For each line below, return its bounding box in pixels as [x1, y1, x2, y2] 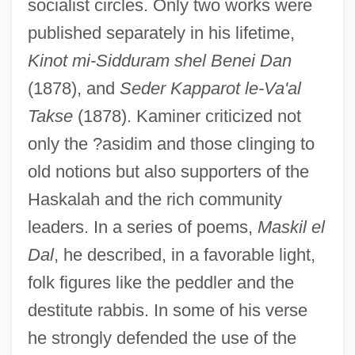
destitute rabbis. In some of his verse [27, 300, 307, 320]
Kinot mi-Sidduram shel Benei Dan [27, 50, 292, 71]
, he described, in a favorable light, [53, 244, 315, 265]
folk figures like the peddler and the [27, 272, 294, 292]
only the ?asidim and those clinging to [27, 133, 315, 154]
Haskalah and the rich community [27, 189, 282, 209]
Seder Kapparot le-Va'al [119, 78, 301, 98]
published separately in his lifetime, [27, 22, 295, 43]
